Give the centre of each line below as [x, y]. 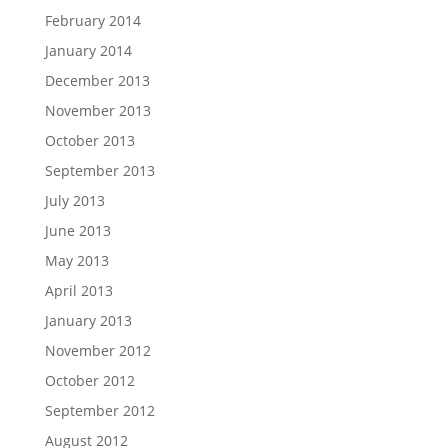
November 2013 [97, 110]
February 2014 [92, 20]
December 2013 [97, 80]
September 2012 [99, 410]
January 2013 [88, 320]
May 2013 [76, 260]
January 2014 [88, 50]
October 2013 [89, 140]
